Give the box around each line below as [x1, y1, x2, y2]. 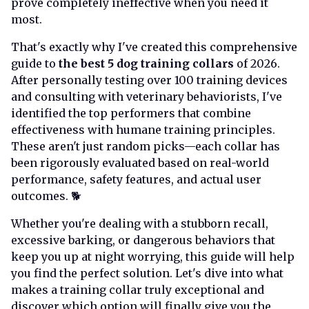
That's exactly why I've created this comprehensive [11, 39, 297, 54]
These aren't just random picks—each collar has [11, 139, 280, 153]
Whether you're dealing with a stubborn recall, [11, 216, 268, 230]
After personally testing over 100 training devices [11, 72, 288, 87]
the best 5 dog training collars [59, 56, 234, 70]
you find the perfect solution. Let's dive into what [11, 266, 283, 280]
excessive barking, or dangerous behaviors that [11, 232, 275, 247]
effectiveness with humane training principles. [11, 122, 275, 137]
